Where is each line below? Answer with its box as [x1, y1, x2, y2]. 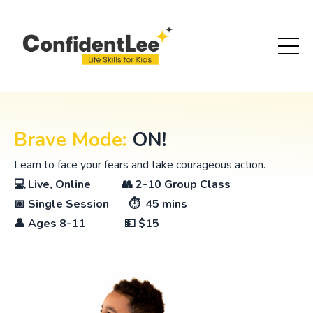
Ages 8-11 [28, 215, 85, 231]
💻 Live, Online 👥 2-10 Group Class [14, 176, 231, 192]
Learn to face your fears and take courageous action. [14, 156, 265, 173]
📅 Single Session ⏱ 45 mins [14, 196, 187, 212]
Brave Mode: [14, 126, 126, 153]
